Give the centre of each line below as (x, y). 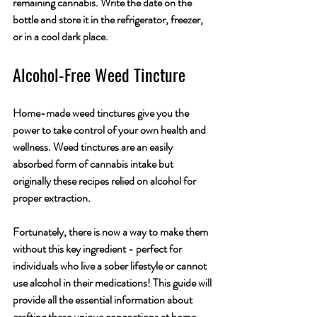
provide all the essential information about (104, 300)
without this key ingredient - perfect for (98, 249)
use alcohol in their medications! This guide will (113, 283)
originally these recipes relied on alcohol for (105, 181)
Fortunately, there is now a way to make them (111, 232)
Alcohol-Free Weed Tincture (99, 75)
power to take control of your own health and (110, 130)
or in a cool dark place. (62, 37)
